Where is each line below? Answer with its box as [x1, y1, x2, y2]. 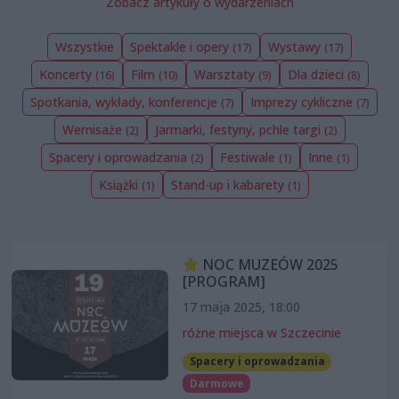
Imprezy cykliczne [249, 94, 356, 111]
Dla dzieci [287, 66, 347, 84]
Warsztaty [193, 66, 258, 84]
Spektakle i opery [130, 38, 232, 56]
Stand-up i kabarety [170, 176, 288, 194]
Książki [98, 176, 142, 194]
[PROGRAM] [182, 272, 265, 292]
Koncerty [38, 66, 95, 84]
